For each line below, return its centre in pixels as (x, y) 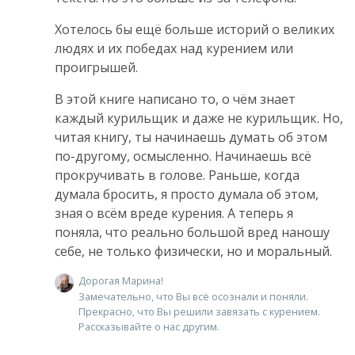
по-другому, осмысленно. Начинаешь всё (183, 156)
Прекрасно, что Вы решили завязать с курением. (199, 312)
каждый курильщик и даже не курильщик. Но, (199, 118)
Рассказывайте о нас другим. (149, 327)
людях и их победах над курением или (174, 48)
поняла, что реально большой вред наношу (192, 232)
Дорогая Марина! (121, 280)
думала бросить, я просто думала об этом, (187, 194)
